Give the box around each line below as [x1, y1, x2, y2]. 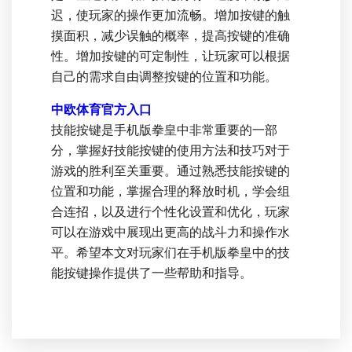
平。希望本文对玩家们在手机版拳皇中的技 [51, 244, 290, 261]
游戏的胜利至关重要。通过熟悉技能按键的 [51, 162, 290, 179]
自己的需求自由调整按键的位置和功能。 [51, 68, 277, 85]
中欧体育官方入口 [51, 101, 152, 118]
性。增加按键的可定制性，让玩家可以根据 [51, 47, 290, 64]
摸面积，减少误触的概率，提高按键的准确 [51, 27, 290, 44]
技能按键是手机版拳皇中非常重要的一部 [51, 121, 277, 138]
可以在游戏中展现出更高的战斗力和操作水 [51, 223, 290, 240]
